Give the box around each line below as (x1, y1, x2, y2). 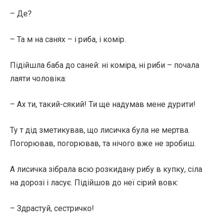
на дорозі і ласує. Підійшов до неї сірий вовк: (10, 178, 178, 187)
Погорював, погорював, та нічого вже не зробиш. (10, 139, 196, 148)
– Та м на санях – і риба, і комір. (10, 35, 126, 44)
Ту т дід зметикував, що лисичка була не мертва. (10, 125, 190, 135)
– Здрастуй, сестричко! (10, 204, 94, 213)
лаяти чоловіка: (10, 74, 66, 83)
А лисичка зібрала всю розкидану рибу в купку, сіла (10, 165, 202, 174)
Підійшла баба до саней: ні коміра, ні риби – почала (10, 60, 199, 70)
